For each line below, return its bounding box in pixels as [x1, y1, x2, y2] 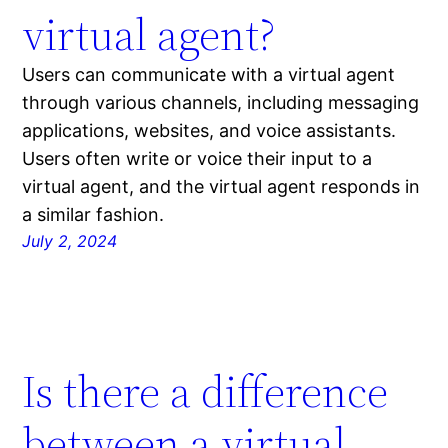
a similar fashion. [22, 204, 165, 226]
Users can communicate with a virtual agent [22, 64, 396, 86]
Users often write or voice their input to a [22, 148, 373, 170]
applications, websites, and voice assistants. [22, 120, 397, 142]
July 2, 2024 [22, 231, 118, 252]
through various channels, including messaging [22, 92, 420, 114]
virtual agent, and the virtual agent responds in [22, 176, 421, 198]
